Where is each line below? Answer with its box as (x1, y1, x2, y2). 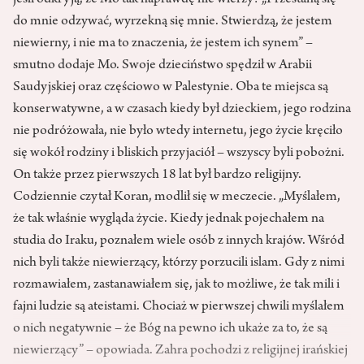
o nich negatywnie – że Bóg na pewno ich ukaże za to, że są (13, 322, 327, 337)
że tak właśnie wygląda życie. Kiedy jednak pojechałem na (13, 212, 324, 227)
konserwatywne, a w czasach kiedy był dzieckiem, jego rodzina (13, 102, 351, 118)
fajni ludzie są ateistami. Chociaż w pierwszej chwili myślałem (13, 300, 344, 315)
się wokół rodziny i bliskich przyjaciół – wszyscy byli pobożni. (13, 146, 344, 162)
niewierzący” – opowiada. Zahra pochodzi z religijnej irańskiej (13, 344, 348, 359)
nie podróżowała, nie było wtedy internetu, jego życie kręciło (13, 124, 343, 140)
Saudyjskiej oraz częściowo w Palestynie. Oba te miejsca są (13, 80, 328, 96)
